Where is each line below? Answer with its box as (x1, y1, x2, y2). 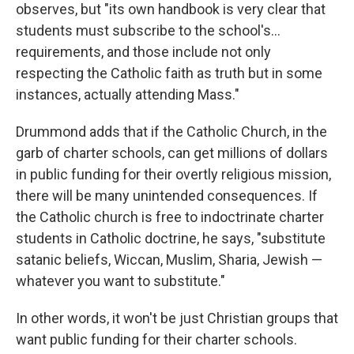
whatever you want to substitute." (16, 273, 225, 289)
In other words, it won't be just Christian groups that (16, 310, 338, 326)
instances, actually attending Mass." (16, 86, 239, 103)
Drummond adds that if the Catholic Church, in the (16, 123, 327, 140)
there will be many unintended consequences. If (16, 187, 318, 204)
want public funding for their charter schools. (16, 331, 297, 348)
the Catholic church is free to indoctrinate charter (16, 209, 324, 225)
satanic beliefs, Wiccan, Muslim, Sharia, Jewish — (16, 251, 322, 268)
